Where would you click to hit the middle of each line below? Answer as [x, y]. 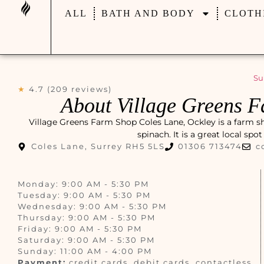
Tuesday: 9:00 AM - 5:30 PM [84, 195]
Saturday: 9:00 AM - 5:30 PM [86, 240]
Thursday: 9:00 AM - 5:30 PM [87, 217]
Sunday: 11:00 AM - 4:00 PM [85, 251]
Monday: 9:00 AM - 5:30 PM [83, 184]
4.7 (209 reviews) [70, 89]
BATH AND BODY [148, 13]
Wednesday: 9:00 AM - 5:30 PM [92, 206]
